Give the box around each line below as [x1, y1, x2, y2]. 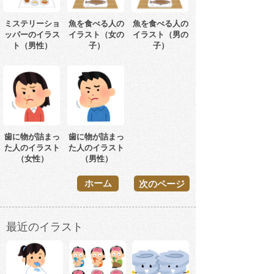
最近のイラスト [6, 221, 83, 234]
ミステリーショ [4, 19, 60, 29]
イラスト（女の [68, 30, 124, 40]
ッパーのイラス [4, 30, 60, 40]
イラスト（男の [133, 30, 188, 40]
